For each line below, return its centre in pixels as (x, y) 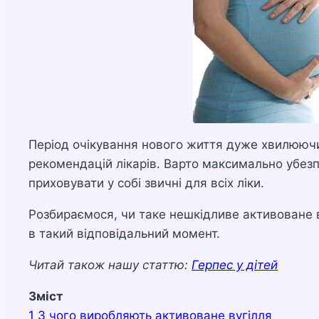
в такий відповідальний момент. (124, 234)
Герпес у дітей (235, 265)
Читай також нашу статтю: (108, 265)
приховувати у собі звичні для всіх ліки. (146, 183)
